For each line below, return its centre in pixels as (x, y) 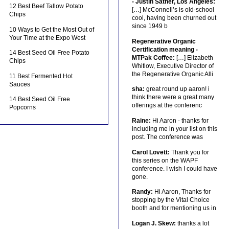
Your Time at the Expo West (48, 38)
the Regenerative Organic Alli (172, 74)
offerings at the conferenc (167, 106)
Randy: (142, 192)
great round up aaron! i (177, 89)
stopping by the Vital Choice (170, 200)
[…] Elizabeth (194, 58)
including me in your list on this (174, 129)
